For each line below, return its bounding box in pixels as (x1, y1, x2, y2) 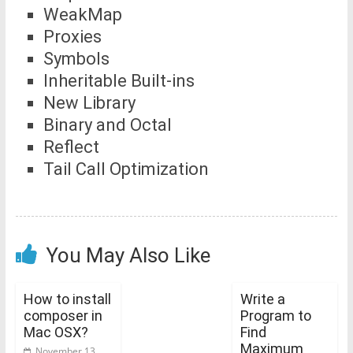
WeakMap (43, 4, 122, 24)
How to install (23, 290, 111, 307)
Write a (240, 290, 286, 307)
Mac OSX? (23, 323, 88, 340)
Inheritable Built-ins (43, 70, 195, 91)
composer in (23, 307, 102, 324)
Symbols (43, 48, 110, 69)
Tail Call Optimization (43, 158, 209, 179)
